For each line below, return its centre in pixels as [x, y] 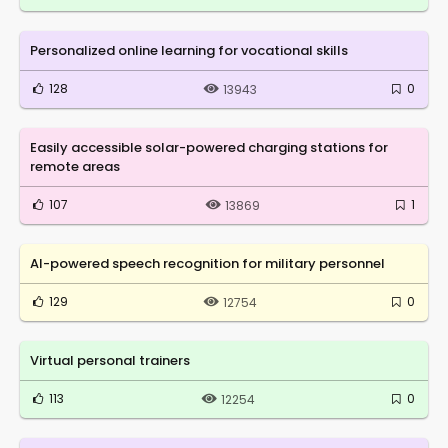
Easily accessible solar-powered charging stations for [209, 147]
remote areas [75, 166]
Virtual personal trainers [110, 360]
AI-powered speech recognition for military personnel [207, 263]
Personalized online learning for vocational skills [189, 50]
